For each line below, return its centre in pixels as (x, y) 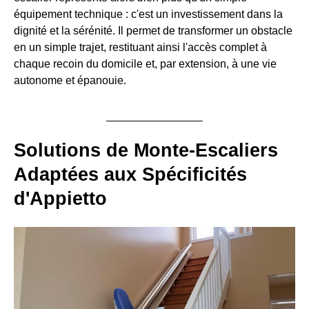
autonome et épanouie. (70, 81)
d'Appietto (60, 199)
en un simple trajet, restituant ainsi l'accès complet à (140, 48)
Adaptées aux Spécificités (130, 175)
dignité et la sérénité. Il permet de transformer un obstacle (153, 31)
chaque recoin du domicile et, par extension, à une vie (145, 64)
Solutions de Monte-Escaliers (146, 151)
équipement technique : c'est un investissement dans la (148, 14)
